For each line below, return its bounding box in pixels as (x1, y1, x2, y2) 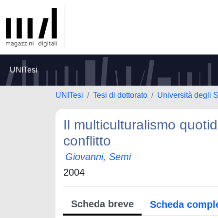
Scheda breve (71, 199, 134, 209)
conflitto (63, 133, 111, 148)
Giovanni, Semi (65, 151, 131, 162)
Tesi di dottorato (93, 91, 147, 99)
